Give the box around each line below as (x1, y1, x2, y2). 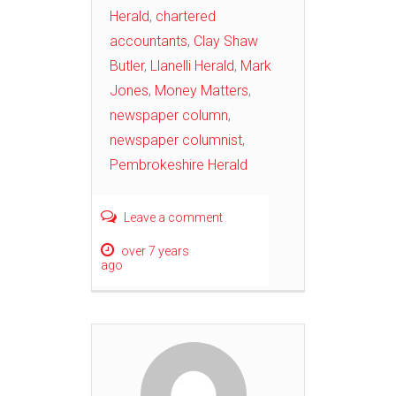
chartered (156, 7, 216, 25)
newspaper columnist (110, 131, 242, 148)
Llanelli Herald (150, 57, 234, 74)
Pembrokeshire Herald (110, 156, 247, 173)
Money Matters (155, 81, 248, 99)
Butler (110, 57, 144, 74)
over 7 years (121, 243, 189, 258)
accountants (110, 32, 187, 49)
